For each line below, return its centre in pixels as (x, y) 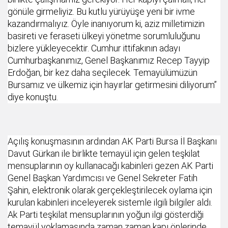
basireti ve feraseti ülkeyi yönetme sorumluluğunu (104, 36)
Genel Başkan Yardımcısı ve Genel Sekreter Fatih (103, 178)
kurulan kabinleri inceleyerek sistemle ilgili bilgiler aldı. (110, 203)
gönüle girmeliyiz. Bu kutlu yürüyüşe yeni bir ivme (101, 12)
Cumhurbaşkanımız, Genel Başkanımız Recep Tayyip (109, 61)
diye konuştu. (33, 97)
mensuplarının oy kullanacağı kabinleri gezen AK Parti (110, 166)
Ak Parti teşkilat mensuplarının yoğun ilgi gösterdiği (106, 215)
